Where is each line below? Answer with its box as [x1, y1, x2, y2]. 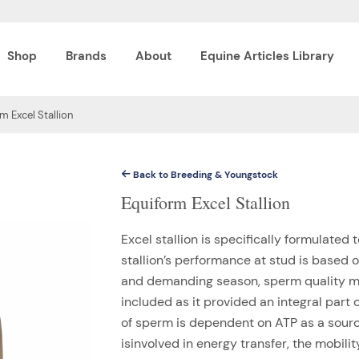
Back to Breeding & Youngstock [130, 167, 278, 181]
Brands [66, 48, 107, 64]
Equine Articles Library [200, 48, 334, 64]
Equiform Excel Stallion [120, 190, 290, 214]
